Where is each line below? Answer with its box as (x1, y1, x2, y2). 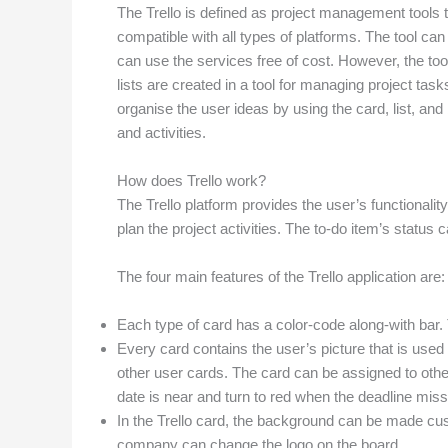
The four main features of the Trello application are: (117, 267, 445, 285)
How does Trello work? (117, 171, 266, 189)
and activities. (117, 123, 206, 141)
